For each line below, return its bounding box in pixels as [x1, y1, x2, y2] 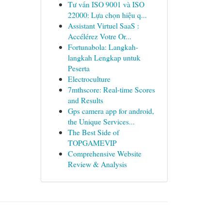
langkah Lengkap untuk [67, 52, 140, 62]
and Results [67, 95, 103, 105]
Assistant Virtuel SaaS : [67, 20, 139, 31]
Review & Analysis [67, 159, 127, 169]
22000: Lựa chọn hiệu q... [67, 10, 147, 20]
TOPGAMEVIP [67, 138, 117, 148]
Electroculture [67, 74, 110, 84]
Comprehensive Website [67, 148, 141, 158]
